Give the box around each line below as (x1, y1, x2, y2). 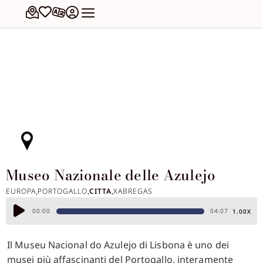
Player (11, 218, 39, 230)
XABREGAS (113, 186, 153, 196)
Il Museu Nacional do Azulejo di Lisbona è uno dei (7, 238, 229, 251)
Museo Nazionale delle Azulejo (6, 164, 216, 186)
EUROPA (6, 186, 36, 196)
